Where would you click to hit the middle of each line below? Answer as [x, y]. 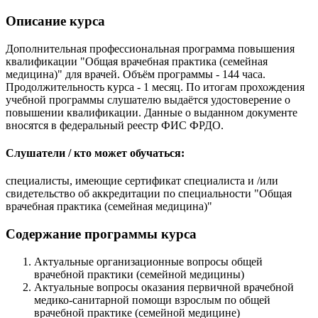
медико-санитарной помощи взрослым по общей [152, 300]
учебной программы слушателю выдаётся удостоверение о [148, 99]
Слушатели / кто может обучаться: [95, 153]
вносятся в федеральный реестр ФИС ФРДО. [115, 125]
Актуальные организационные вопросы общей [148, 261]
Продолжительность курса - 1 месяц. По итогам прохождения [155, 87]
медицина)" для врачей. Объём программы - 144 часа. [136, 74]
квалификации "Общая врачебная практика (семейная [137, 61]
